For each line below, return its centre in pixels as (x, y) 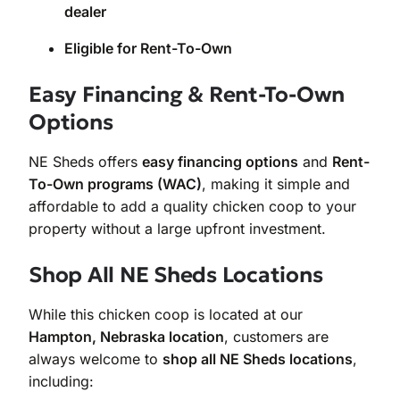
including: (61, 381)
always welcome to (96, 358)
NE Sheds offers (85, 161)
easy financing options (220, 161)
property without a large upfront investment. (177, 228)
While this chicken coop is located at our (166, 314)
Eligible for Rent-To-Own (148, 48)
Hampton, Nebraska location (126, 336)
